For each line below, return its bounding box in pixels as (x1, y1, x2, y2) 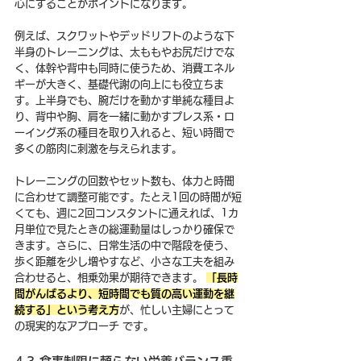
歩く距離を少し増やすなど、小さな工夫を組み (15, 255, 234, 267)
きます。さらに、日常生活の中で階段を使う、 (15, 239, 234, 251)
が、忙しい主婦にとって (119, 304, 234, 315)
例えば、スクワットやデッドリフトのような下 (15, 30, 234, 41)
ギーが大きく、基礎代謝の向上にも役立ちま (15, 78, 224, 89)
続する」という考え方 (15, 304, 119, 315)
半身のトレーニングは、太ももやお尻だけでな (15, 46, 234, 57)
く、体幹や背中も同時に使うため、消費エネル (15, 62, 234, 73)
